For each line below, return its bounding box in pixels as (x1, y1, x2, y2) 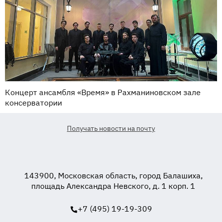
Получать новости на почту (67, 124, 155, 133)
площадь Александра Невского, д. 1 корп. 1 (31, 181, 196, 191)
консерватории (5, 98, 62, 108)
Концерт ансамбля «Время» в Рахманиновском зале (5, 87, 201, 98)
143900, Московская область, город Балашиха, (24, 170, 203, 181)
